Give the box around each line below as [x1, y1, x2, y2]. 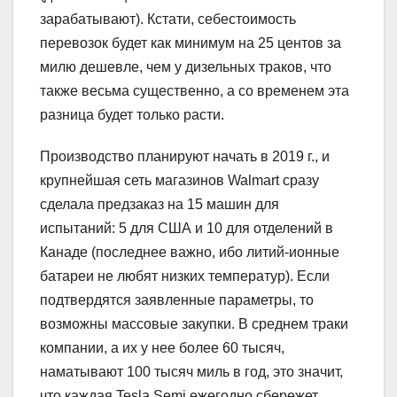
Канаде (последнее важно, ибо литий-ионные [40, 244, 339, 260]
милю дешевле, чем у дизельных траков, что [40, 58, 331, 74]
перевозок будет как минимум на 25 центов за [40, 35, 341, 51]
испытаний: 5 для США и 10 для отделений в [40, 220, 333, 236]
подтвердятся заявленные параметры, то [40, 292, 314, 307]
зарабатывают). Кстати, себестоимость [40, 11, 296, 27]
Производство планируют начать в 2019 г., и [40, 148, 330, 164]
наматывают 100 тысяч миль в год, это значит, [40, 363, 343, 379]
